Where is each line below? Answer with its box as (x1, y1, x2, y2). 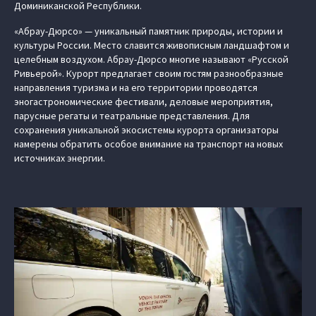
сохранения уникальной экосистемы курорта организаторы (14, 123, 279, 136)
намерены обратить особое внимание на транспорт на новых (14, 138, 283, 150)
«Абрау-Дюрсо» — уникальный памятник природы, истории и (14, 25, 283, 37)
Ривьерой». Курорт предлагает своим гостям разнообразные (14, 67, 284, 80)
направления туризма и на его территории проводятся (14, 81, 257, 94)
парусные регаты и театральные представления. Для (14, 109, 250, 122)
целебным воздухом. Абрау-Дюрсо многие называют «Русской (14, 53, 288, 66)
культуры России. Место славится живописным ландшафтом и (14, 39, 289, 51)
